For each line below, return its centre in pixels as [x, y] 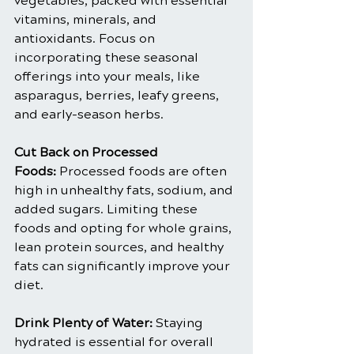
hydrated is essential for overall [115, 342]
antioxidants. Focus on [86, 39]
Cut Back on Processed [88, 153]
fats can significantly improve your [124, 266]
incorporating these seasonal [108, 58]
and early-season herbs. [89, 115]
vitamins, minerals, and [87, 20]
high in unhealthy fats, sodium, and [125, 190]
